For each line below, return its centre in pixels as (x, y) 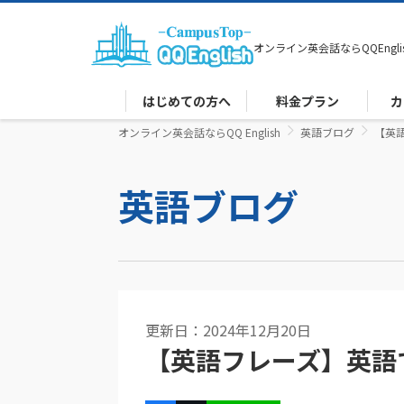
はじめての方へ (186, 101)
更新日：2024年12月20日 (228, 330)
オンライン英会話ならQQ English (199, 132)
